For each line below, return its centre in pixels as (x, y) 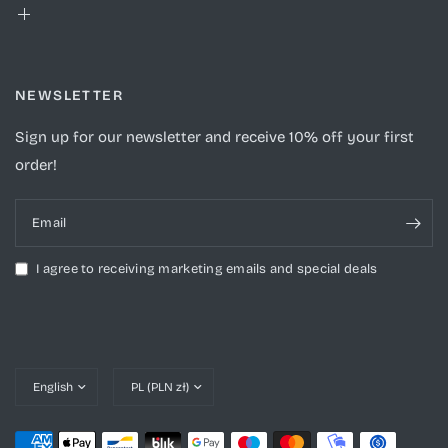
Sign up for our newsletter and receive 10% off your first (215, 137)
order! (36, 165)
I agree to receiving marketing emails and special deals (207, 269)
